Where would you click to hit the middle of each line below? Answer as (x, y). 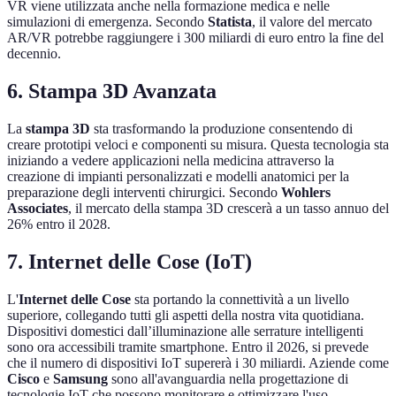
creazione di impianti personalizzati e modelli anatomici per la (178, 177)
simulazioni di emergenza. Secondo (107, 22)
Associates (38, 209)
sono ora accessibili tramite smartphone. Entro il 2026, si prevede (188, 347)
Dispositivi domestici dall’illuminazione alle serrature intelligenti (185, 331)
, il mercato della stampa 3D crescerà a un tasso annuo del (228, 209)
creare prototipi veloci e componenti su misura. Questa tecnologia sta (198, 145)
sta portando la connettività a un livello (240, 300)
